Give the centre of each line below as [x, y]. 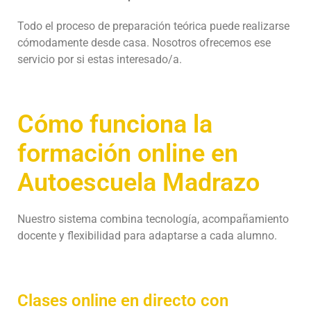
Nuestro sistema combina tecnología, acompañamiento [153, 219]
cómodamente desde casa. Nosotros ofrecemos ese [144, 42]
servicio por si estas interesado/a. [100, 59]
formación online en [128, 153]
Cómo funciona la [115, 124]
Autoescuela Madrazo [138, 182]
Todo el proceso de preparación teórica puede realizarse [153, 26]
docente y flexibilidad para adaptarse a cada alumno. [147, 235]
